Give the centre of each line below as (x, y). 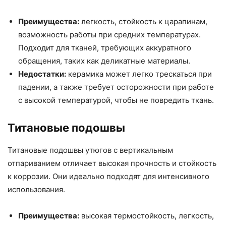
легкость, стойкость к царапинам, (143, 22)
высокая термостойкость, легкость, (147, 216)
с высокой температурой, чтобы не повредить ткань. (116, 100)
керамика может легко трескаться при (139, 74)
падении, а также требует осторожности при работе (116, 87)
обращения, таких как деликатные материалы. (104, 61)
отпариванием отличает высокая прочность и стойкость (112, 163)
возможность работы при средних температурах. (109, 35)
